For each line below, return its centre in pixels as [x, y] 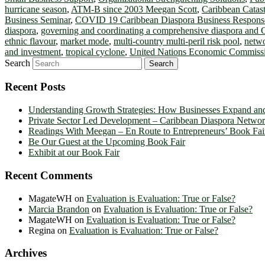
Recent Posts [35, 87]
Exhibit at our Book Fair [74, 153]
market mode [85, 41]
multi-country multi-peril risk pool [177, 41]
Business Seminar [38, 20]
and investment [33, 51]
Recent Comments [49, 175]
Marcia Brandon [59, 209]
